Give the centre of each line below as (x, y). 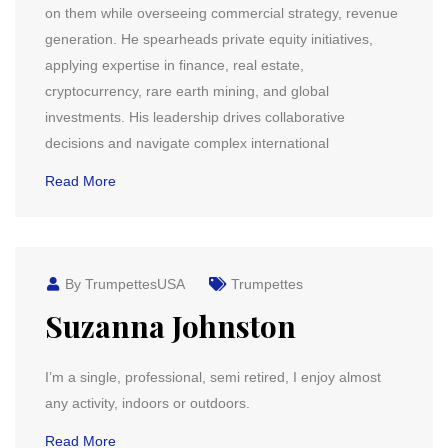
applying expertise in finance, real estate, (174, 65)
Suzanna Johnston (170, 326)
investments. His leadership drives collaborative (195, 117)
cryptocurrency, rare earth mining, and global (187, 91)
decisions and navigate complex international (187, 143)
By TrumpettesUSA (123, 284)
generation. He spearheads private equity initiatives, (209, 39)
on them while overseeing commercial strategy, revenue (221, 13)
